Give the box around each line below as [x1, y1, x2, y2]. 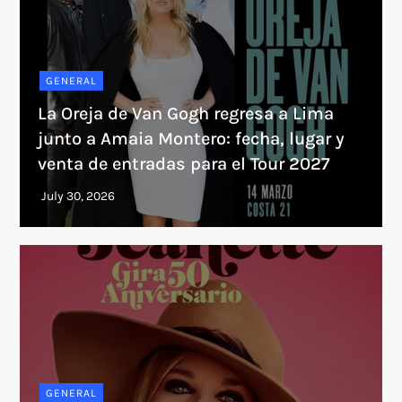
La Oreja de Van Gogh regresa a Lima [38, 103, 335, 125]
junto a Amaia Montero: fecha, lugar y [38, 128, 345, 150]
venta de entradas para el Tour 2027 [38, 153, 331, 175]
